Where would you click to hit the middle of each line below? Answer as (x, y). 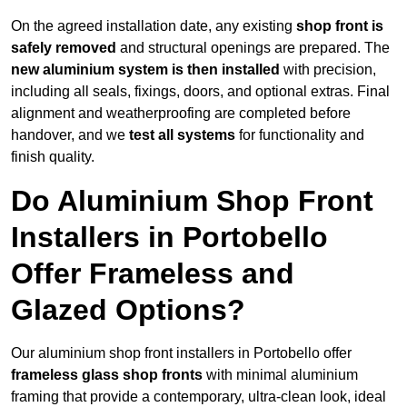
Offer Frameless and (153, 274)
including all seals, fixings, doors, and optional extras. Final (200, 92)
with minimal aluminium (280, 375)
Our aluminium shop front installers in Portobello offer (181, 353)
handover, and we (70, 135)
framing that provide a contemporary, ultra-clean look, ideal (199, 397)
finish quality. (53, 157)
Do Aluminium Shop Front (192, 201)
